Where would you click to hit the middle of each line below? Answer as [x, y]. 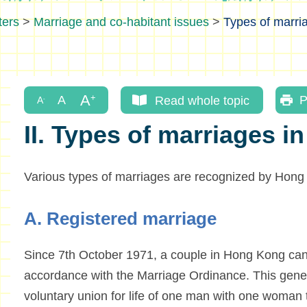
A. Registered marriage [120, 219]
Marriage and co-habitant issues [121, 22]
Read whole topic [202, 100]
